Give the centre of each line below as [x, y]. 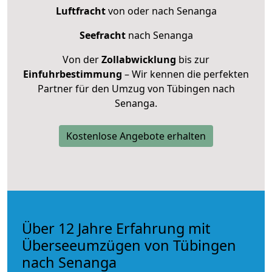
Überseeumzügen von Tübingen [129, 245]
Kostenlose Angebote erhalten [136, 136]
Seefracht [102, 35]
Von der [82, 59]
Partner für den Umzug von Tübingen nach [136, 88]
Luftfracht [80, 11]
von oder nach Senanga [161, 11]
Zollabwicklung [139, 59]
